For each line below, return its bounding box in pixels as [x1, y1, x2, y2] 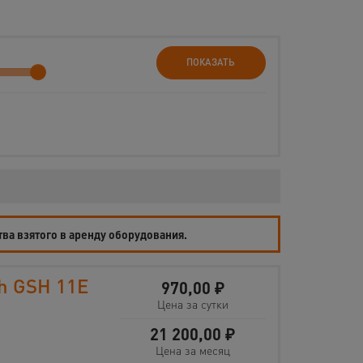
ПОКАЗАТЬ [186, 56, 236, 68]
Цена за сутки [156, 297, 228, 312]
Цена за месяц [155, 343, 230, 358]
